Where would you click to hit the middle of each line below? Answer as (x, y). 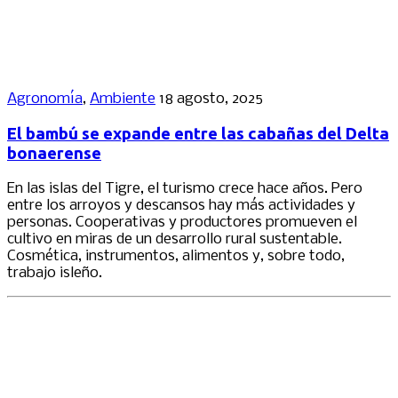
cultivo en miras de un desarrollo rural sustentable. (175, 239)
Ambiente (123, 99)
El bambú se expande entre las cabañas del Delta (198, 134)
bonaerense (54, 154)
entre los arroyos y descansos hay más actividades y (181, 205)
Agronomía (45, 99)
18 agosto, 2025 (211, 99)
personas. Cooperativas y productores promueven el (182, 222)
